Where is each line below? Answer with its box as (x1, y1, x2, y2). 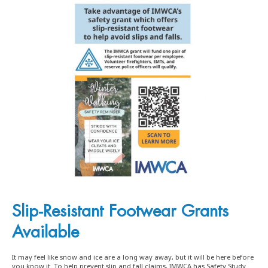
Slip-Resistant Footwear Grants (12, 202, 229, 220)
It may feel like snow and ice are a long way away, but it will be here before (12, 252, 254, 261)
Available (12, 223, 79, 240)
